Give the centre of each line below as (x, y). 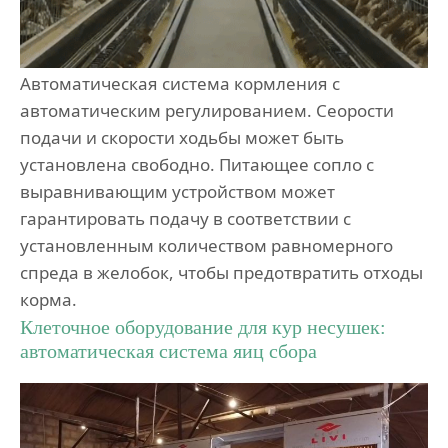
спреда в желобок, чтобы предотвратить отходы (221, 272)
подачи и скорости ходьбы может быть (182, 137)
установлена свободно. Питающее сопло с (197, 164)
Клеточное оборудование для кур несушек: (203, 326)
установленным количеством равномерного (206, 245)
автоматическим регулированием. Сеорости (207, 110)
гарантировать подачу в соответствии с (185, 218)
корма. (48, 299)
